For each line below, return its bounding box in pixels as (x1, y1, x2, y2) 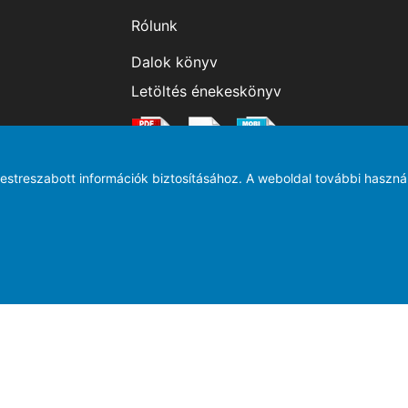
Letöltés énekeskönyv (131, 82, 281, 100)
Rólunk (131, 16, 178, 35)
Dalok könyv (131, 53, 218, 71)
